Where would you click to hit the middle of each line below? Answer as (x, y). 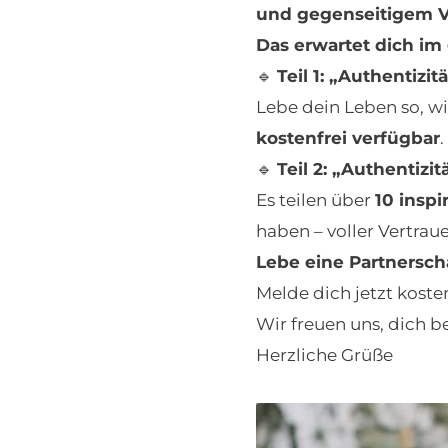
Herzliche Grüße (324, 354)
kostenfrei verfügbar (348, 137)
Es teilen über (315, 199)
